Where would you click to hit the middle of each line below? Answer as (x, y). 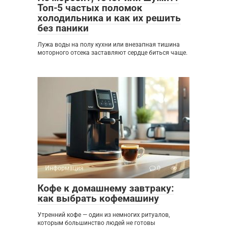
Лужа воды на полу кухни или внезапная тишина (109, 45)
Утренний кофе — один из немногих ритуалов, (104, 215)
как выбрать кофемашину (98, 199)
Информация (64, 168)
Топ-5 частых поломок (90, 8)
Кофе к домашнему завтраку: (106, 188)
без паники (63, 28)
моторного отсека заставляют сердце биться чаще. (112, 53)
